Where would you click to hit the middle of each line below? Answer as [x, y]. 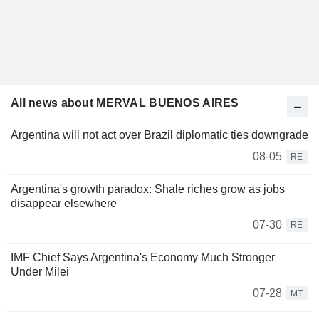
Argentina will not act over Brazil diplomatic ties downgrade [159, 135]
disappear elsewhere [64, 204]
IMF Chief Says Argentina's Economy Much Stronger [143, 258]
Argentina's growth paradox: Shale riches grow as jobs [148, 189]
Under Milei [40, 272]
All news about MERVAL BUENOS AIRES [125, 103]
